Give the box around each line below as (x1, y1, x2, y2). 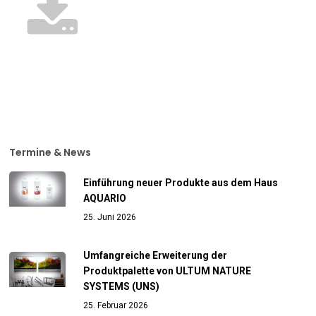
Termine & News (9, 145, 92, 160)
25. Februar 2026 (83, 300, 149, 311)
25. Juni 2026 (83, 212, 137, 223)
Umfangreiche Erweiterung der (83, 250, 228, 262)
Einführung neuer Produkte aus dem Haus (83, 177, 279, 189)
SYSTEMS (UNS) (83, 281, 160, 293)
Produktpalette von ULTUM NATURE (83, 265, 252, 277)
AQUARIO (83, 193, 127, 205)
